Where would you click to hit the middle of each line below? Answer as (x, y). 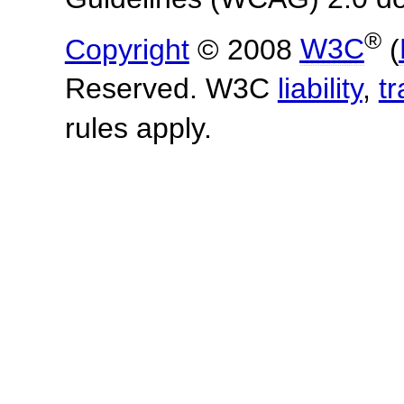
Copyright (127, 49)
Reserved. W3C (171, 89)
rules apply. (138, 129)
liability (320, 89)
